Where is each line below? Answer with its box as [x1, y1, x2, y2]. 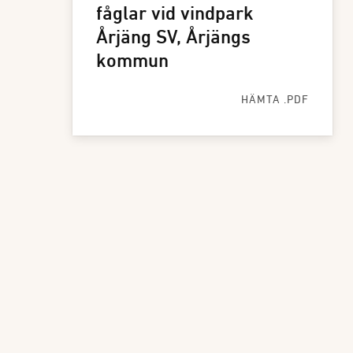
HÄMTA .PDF [241, 95, 309, 106]
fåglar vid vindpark [96, 6, 254, 24]
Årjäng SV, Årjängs [96, 29, 251, 48]
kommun [96, 53, 169, 72]
